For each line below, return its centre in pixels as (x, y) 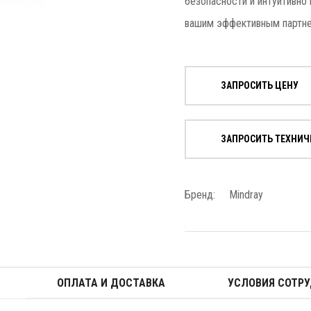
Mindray (246, 195)
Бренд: (200, 195)
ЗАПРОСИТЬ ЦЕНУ (260, 85)
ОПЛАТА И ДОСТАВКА (111, 283)
